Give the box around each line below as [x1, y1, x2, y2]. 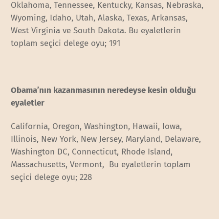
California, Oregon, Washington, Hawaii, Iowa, [11, 121, 182, 131]
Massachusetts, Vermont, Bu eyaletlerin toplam [11, 159, 191, 170]
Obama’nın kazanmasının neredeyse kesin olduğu [11, 85, 197, 95]
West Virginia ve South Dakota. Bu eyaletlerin [11, 25, 181, 36]
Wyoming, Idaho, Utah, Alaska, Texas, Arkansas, [11, 12, 188, 23]
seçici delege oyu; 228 [11, 172, 92, 182]
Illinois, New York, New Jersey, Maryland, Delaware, [11, 133, 201, 144]
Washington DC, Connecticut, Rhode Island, [11, 146, 173, 157]
